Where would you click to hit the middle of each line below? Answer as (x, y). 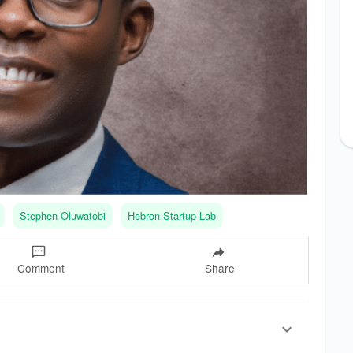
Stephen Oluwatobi (63, 216)
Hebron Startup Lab (172, 216)
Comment (41, 268)
